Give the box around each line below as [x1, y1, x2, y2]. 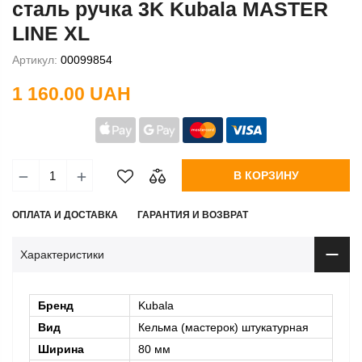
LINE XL [12, 22, 90, 44]
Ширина [38, 343, 84, 356]
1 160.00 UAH [12, 83, 131, 104]
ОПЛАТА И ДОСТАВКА [12, 209, 118, 221]
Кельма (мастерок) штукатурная [138, 321, 309, 335]
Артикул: [12, 53, 57, 66]
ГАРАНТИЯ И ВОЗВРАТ [137, 209, 248, 221]
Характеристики [20, 248, 104, 262]
